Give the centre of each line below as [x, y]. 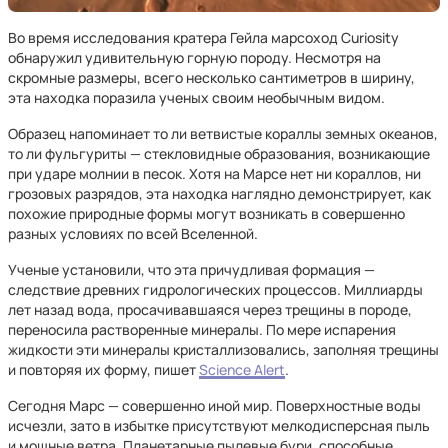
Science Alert [242, 369]
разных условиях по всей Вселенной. [133, 233]
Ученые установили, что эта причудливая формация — [191, 269]
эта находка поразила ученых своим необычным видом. [196, 97]
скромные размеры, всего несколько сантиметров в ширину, [211, 77]
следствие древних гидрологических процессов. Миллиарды [215, 289]
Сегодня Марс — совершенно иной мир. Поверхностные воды [214, 405]
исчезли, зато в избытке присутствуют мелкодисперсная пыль [219, 425]
